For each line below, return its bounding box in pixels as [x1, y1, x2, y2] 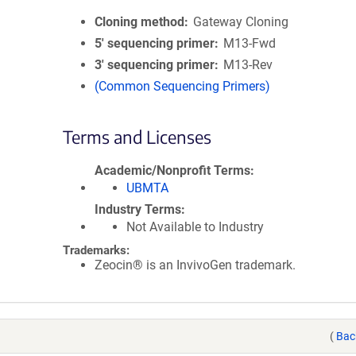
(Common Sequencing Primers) [95, 79, 270, 94]
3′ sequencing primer [95, 57, 215, 72]
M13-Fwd [223, 36, 277, 51]
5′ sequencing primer [95, 36, 215, 51]
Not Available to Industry [126, 219, 264, 234]
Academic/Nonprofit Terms [95, 163, 250, 178]
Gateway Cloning [193, 14, 289, 29]
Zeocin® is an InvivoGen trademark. [95, 257, 296, 273]
